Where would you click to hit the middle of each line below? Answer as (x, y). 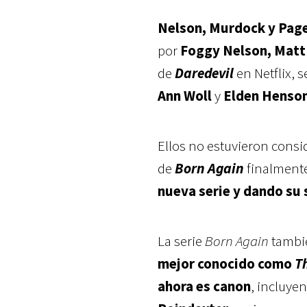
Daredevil (204, 73)
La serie (180, 241)
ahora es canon (204, 286)
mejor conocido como (225, 263)
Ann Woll (185, 96)
